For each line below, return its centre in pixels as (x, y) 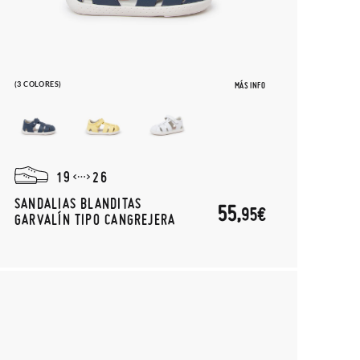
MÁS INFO (250, 85)
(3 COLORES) (38, 84)
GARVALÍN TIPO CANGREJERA (95, 219)
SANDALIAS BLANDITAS (78, 203)
